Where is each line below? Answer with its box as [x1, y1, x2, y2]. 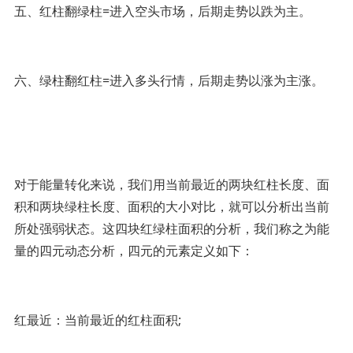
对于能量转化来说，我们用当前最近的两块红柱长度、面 [13, 175, 329, 193]
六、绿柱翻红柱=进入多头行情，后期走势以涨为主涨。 [13, 71, 324, 89]
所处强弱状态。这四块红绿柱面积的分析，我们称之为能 [13, 219, 329, 237]
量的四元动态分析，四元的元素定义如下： [13, 241, 254, 259]
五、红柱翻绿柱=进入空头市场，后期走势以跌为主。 [13, 2, 311, 20]
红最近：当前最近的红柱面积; [13, 310, 181, 329]
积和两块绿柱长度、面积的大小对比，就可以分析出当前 [13, 197, 329, 215]
